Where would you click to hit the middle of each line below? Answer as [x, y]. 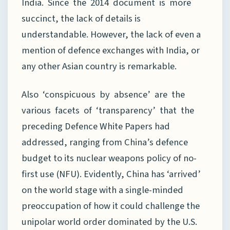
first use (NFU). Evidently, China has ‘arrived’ [111, 174]
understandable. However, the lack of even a [111, 34]
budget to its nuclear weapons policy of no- [109, 158]
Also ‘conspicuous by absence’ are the [104, 94]
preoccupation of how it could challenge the [111, 206]
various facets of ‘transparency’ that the [108, 110]
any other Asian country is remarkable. [99, 66]
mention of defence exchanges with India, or [111, 50]
